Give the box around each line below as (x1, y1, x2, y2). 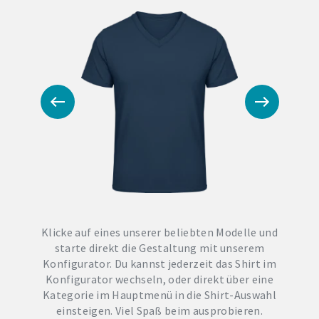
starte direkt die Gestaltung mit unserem (54, 240, 265, 255)
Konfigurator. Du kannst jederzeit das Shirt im (43, 256, 276, 271)
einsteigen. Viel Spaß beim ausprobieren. (56, 303, 263, 318)
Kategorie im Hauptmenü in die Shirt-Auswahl (43, 287, 276, 302)
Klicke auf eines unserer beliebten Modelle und (41, 224, 278, 239)
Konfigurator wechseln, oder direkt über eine (45, 271, 274, 286)
